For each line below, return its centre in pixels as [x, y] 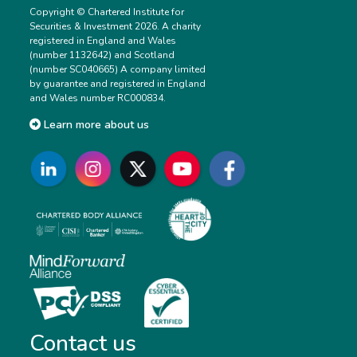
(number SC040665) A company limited [118, 69]
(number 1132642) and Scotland [102, 55]
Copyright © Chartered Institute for [107, 12]
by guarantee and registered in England [118, 83]
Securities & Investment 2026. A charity [116, 26]
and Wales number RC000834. [98, 98]
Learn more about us [95, 125]
